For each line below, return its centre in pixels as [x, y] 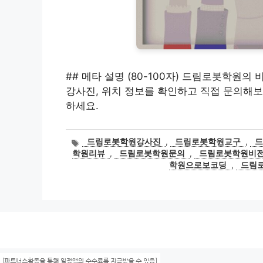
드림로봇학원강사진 [124, 142]
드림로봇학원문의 [152, 154]
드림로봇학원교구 [208, 142]
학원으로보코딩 [198, 165]
